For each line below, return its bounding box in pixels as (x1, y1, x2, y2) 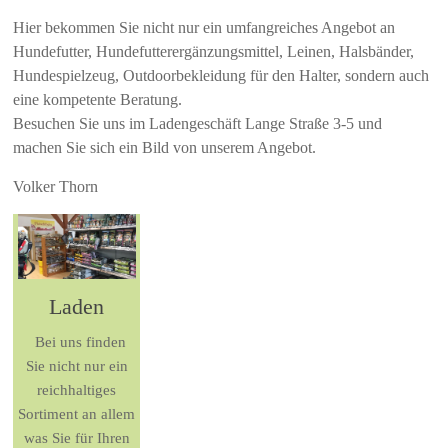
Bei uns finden (27, 334, 127, 351)
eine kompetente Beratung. (13, 91, 183, 109)
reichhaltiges (37, 382, 117, 399)
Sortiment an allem (18, 406, 136, 423)
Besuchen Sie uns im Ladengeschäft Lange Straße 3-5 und (13, 115, 383, 133)
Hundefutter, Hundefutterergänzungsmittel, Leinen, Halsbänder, (13, 43, 415, 61)
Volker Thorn (13, 178, 99, 196)
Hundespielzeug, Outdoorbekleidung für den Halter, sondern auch (13, 67, 430, 85)
